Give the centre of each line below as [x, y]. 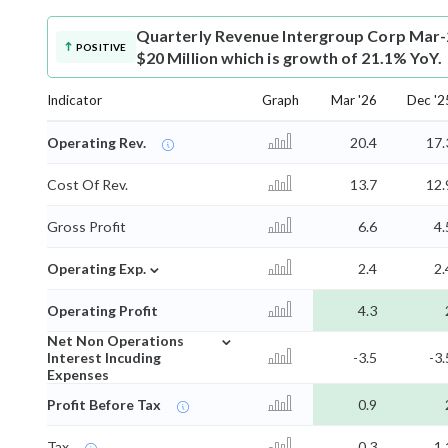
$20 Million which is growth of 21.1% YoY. [289, 58]
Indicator [74, 100]
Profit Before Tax [104, 405]
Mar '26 [354, 100]
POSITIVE [101, 47]
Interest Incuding [104, 358]
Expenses [78, 375]
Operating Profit [102, 311]
